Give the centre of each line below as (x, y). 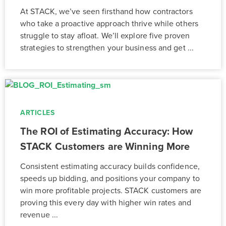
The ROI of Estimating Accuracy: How (107, 131)
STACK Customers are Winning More (105, 147)
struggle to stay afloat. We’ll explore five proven (105, 36)
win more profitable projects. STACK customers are (111, 190)
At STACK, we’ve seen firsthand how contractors (106, 11)
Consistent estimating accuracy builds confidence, (110, 166)
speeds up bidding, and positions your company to (110, 178)
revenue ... (39, 215)
